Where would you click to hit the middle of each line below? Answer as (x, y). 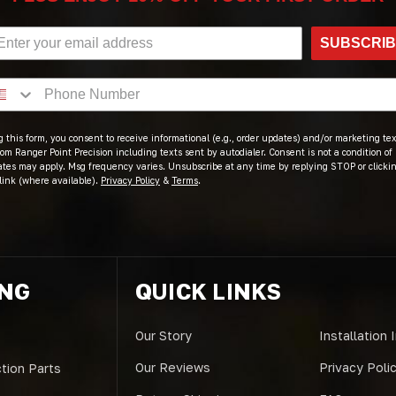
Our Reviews (172, 368)
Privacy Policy (130, 181)
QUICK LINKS (208, 292)
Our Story (163, 336)
